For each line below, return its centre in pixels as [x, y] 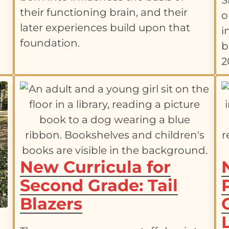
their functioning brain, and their [104, 12]
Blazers [51, 204]
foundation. [50, 43]
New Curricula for [95, 167]
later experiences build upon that [105, 27]
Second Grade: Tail [99, 186]
